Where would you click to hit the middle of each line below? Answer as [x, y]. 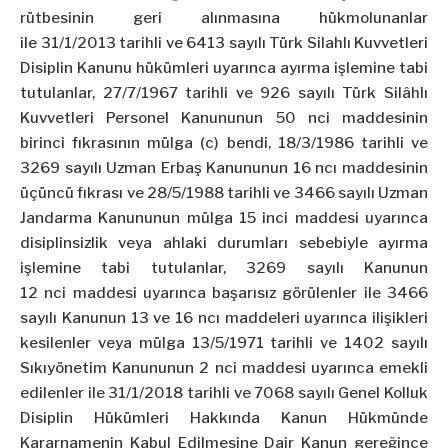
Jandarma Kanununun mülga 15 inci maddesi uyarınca [224, 218]
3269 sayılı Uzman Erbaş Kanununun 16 [168, 168]
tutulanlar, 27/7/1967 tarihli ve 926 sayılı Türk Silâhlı [224, 93]
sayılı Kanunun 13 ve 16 [109, 318]
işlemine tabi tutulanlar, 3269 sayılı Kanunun [224, 268]
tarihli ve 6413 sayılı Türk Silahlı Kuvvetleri [271, 43]
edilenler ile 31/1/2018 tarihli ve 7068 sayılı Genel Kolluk [224, 393]
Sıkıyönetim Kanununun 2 [117, 368]
